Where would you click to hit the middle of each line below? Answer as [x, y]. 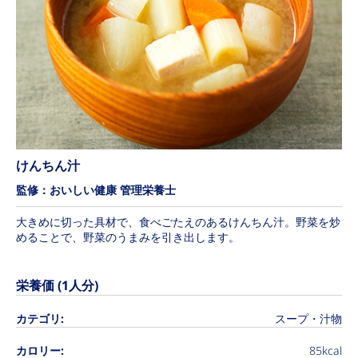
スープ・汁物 [308, 319]
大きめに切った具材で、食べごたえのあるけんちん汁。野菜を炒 [178, 222]
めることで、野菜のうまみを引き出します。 [128, 237]
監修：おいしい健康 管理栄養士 [96, 190]
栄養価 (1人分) [57, 286]
